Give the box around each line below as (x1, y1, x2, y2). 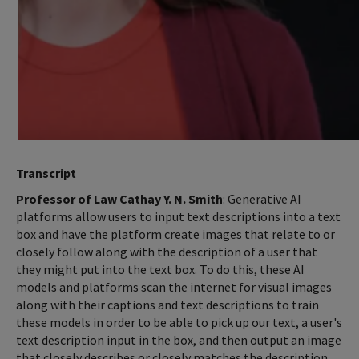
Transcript (16, 164, 76, 181)
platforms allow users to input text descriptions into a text (16, 208, 341, 224)
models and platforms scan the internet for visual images (16, 278, 332, 295)
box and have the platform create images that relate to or (16, 225, 335, 242)
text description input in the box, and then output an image (16, 331, 341, 348)
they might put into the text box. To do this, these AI (16, 260, 305, 277)
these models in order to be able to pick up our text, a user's (16, 313, 342, 330)
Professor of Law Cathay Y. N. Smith (16, 190, 223, 207)
